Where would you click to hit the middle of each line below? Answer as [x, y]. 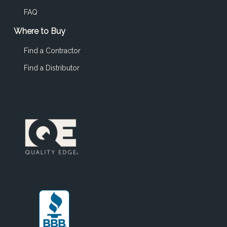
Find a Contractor [52, 51]
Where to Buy [39, 31]
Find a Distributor [51, 68]
